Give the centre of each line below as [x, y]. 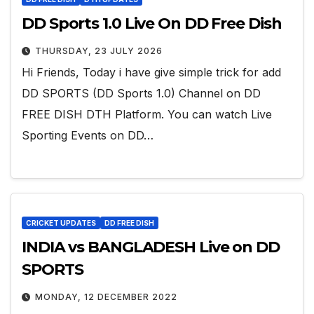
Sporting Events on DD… [88, 136]
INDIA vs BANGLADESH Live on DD [151, 247]
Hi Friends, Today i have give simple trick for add [151, 73]
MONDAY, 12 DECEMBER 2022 [106, 296]
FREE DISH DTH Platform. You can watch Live [147, 115]
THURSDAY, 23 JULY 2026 [99, 51]
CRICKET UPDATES [61, 223]
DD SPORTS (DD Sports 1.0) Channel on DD [141, 94]
